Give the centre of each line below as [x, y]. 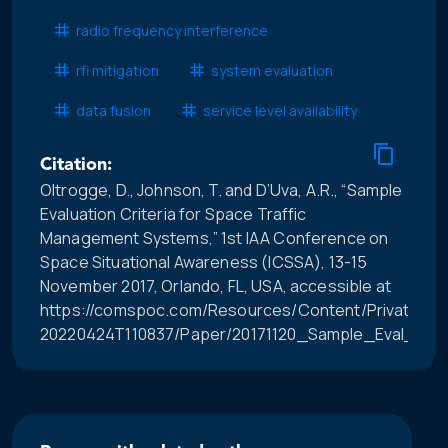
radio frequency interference [172, 30]
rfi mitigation [117, 70]
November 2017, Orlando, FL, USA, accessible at [215, 286]
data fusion [113, 110]
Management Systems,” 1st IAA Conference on [214, 238]
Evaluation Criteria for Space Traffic [173, 214]
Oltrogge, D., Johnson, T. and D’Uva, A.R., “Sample [221, 190]
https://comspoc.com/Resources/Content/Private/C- [243, 310]
